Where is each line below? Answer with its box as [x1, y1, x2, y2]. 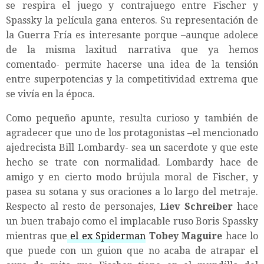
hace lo [222, 230, 258, 242]
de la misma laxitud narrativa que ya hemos [6, 44, 258, 55]
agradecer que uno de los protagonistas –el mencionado [6, 127, 258, 138]
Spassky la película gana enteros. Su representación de [6, 14, 258, 26]
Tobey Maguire [148, 230, 222, 242]
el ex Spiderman [67, 230, 146, 242]
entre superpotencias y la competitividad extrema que [6, 73, 258, 85]
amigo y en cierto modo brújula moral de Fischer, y [6, 171, 258, 183]
